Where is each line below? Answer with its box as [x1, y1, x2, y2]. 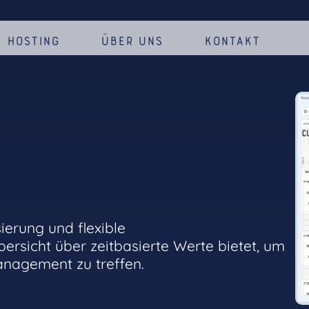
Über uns [101, 33, 163, 49]
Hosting [7, 33, 60, 49]
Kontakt [204, 33, 261, 49]
